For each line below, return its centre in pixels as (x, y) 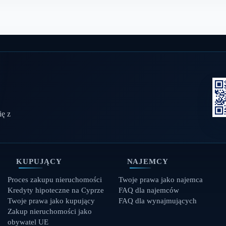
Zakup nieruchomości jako (50, 211)
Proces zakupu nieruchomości (55, 180)
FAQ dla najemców (149, 190)
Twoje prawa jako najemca (161, 180)
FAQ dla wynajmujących (158, 201)
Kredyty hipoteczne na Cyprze (56, 190)
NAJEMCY (148, 161)
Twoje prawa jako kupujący (51, 201)
